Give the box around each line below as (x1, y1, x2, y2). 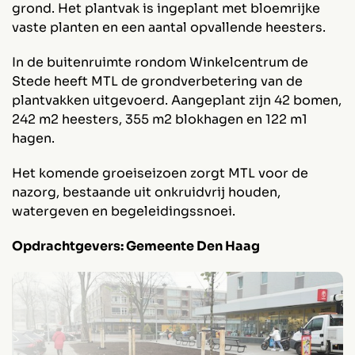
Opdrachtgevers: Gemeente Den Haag (11, 238, 260, 254)
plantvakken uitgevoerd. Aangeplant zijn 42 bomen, (11, 92, 342, 109)
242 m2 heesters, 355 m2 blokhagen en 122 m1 (11, 111, 307, 128)
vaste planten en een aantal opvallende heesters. (11, 19, 326, 36)
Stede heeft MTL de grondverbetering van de (11, 73, 303, 90)
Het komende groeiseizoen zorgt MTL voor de (11, 165, 308, 181)
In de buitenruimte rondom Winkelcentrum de (11, 54, 308, 71)
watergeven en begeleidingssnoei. (11, 203, 235, 219)
